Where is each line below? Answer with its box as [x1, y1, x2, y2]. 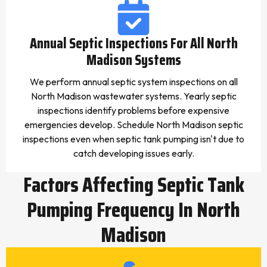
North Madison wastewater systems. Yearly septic [30, 90, 237, 102]
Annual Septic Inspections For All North [29, 32, 238, 55]
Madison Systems [86, 49, 181, 72]
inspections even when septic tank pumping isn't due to [23, 133, 244, 145]
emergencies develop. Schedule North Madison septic [24, 119, 243, 131]
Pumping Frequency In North [27, 193, 240, 226]
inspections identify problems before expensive [38, 104, 229, 116]
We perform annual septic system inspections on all [29, 76, 238, 88]
